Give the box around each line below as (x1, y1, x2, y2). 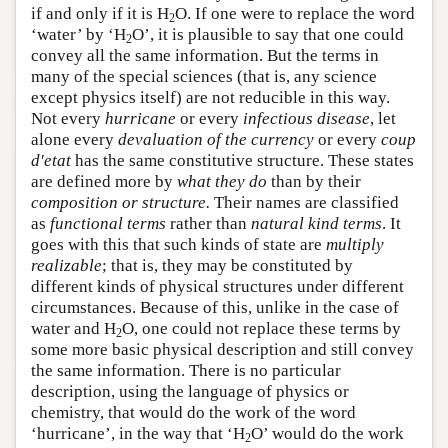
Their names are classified (210, 192, 399, 212)
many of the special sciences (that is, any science (31, 66, 377, 86)
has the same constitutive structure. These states (71, 150, 414, 170)
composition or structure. (31, 192, 210, 212)
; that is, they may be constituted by (102, 255, 353, 275)
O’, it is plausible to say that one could (132, 24, 404, 44)
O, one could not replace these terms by (122, 318, 401, 338)
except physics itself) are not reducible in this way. (31, 87, 390, 107)
